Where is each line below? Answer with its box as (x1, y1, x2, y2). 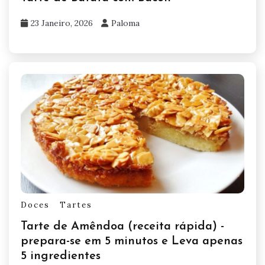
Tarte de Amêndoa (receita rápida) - (21, 221, 224, 233)
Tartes (60, 199, 92, 210)
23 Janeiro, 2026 (31, 17, 93, 28)
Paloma (111, 17, 140, 28)
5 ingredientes (21, 250, 101, 263)
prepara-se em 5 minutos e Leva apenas (21, 235, 243, 248)
